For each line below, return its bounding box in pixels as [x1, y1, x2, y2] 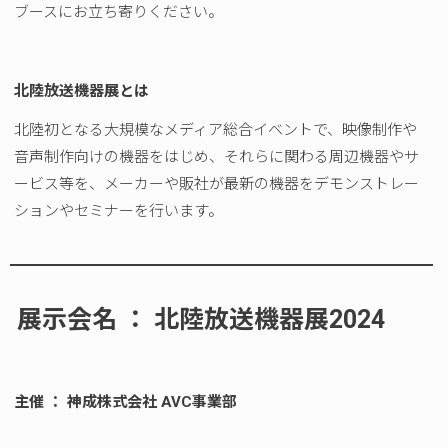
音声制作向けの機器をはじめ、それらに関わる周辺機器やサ [14, 147, 420, 166]
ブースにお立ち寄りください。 [14, 2, 224, 21]
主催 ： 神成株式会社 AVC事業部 [14, 393, 238, 412]
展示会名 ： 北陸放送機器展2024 [17, 305, 386, 335]
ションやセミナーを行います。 [14, 201, 224, 220]
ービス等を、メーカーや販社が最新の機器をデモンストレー [14, 174, 420, 193]
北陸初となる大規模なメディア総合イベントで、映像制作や [14, 120, 418, 139]
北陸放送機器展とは [14, 81, 150, 100]
